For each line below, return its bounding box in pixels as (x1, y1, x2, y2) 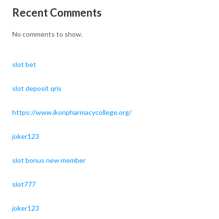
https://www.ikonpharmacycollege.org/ (12, 108, 131, 116)
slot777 (12, 179, 36, 188)
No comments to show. (12, 30, 83, 39)
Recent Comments (12, 5, 102, 19)
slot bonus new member (12, 155, 86, 164)
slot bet (12, 60, 36, 68)
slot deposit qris (12, 84, 62, 92)
